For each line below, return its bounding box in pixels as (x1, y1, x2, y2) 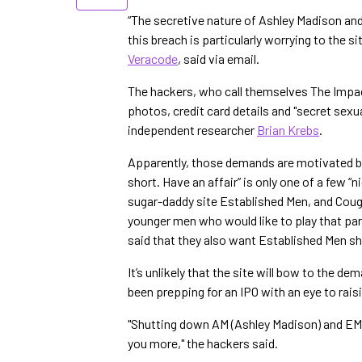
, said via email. (178, 51, 259, 66)
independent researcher (128, 122, 257, 137)
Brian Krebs (257, 122, 319, 137)
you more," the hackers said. (128, 335, 278, 351)
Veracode (128, 51, 178, 66)
